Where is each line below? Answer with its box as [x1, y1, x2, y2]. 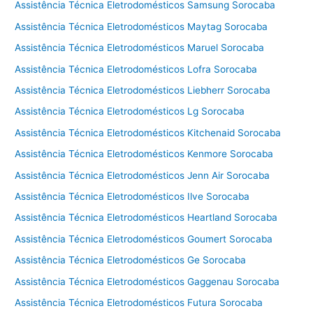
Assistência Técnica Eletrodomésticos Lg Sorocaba [15, 105, 245, 117]
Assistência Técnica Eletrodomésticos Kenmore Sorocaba [15, 148, 274, 160]
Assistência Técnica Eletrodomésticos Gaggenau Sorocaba [15, 275, 280, 287]
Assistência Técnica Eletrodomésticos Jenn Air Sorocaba [15, 169, 270, 181]
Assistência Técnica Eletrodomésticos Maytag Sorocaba [15, 20, 268, 32]
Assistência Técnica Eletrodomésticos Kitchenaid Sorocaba [15, 126, 282, 138]
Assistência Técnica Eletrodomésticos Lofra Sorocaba [15, 63, 258, 75]
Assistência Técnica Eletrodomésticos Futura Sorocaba [15, 297, 263, 309]
